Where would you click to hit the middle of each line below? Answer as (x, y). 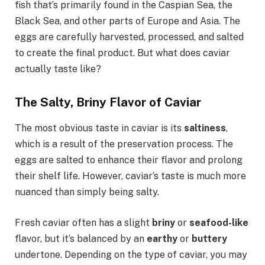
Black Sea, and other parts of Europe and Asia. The (127, 21)
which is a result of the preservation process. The (124, 144)
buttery (209, 238)
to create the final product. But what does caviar (122, 53)
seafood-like (219, 222)
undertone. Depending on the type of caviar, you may (131, 254)
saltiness (205, 128)
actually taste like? (58, 69)
